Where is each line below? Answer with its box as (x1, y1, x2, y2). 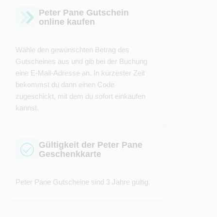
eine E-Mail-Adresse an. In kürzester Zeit (15, 69, 145, 77)
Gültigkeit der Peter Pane (39, 140, 143, 150)
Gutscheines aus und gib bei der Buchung (15, 57, 148, 65)
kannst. (15, 104, 39, 112)
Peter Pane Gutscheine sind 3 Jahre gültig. (15, 178, 151, 186)
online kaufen (39, 17, 95, 27)
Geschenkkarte (39, 149, 102, 159)
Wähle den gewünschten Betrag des (15, 46, 130, 54)
